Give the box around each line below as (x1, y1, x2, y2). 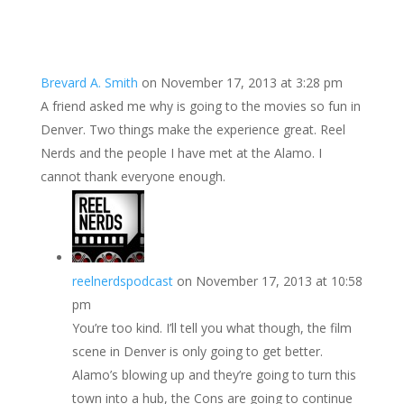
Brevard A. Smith (40, 73, 138, 91)
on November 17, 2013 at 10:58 (176, 271, 363, 289)
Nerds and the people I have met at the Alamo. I (40, 143, 322, 161)
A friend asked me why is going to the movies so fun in (40, 96, 361, 115)
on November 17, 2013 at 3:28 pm (141, 73, 343, 91)
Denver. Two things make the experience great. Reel (40, 120, 345, 138)
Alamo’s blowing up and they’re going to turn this (71, 365, 356, 383)
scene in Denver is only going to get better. (71, 342, 323, 360)
